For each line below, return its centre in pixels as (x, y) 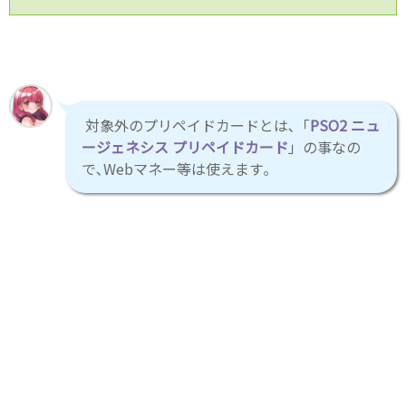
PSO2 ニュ (345, 125)
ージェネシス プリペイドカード (185, 146)
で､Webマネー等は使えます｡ (176, 168)
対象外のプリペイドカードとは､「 (196, 125)
